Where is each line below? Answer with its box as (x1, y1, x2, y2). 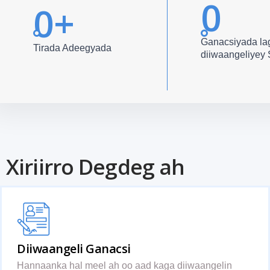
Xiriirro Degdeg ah (6, 152, 185, 181)
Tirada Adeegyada (33, 43, 111, 53)
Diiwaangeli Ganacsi (17, 240, 131, 257)
